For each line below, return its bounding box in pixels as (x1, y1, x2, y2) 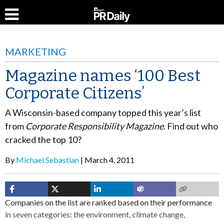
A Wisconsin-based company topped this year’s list (5, 107, 201, 118)
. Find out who (163, 120, 218, 131)
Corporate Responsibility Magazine (25, 120, 163, 131)
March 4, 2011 (84, 155, 134, 164)
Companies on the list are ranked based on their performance (5, 197, 212, 207)
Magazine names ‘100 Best (5, 66, 200, 85)
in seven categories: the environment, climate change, (5, 209, 185, 219)
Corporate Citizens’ (5, 83, 144, 102)
